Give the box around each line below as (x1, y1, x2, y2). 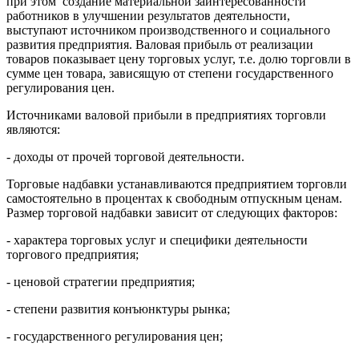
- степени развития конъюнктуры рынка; (6, 301, 230, 316)
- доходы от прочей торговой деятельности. (6, 149, 244, 163)
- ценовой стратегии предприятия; (6, 274, 195, 288)
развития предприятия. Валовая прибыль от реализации (6, 37, 313, 51)
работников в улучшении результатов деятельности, (6, 8, 290, 22)
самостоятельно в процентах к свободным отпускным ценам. (6, 191, 342, 205)
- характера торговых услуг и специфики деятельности (6, 232, 308, 247)
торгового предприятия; (6, 247, 139, 261)
